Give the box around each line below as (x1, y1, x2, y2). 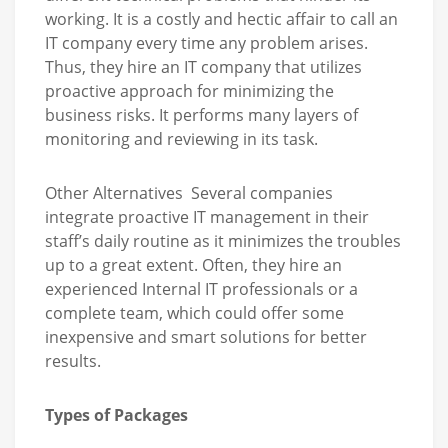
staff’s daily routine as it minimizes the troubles (45, 229, 401, 252)
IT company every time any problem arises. (45, 31, 368, 54)
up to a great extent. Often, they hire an (45, 253, 342, 276)
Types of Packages (45, 403, 188, 426)
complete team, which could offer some (45, 301, 344, 324)
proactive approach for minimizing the (45, 79, 334, 102)
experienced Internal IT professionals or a (45, 277, 358, 300)
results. (45, 349, 101, 372)
